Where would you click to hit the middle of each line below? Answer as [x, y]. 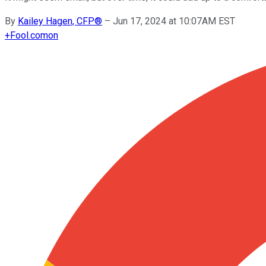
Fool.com [29, 35]
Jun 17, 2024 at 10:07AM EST [174, 21]
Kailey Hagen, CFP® [60, 21]
